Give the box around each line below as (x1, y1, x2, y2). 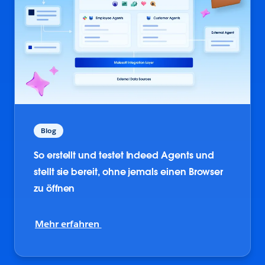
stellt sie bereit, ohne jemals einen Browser (34, 166, 224, 179)
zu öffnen (34, 182, 75, 195)
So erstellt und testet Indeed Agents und (34, 149, 214, 162)
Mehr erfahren (35, 218, 102, 231)
